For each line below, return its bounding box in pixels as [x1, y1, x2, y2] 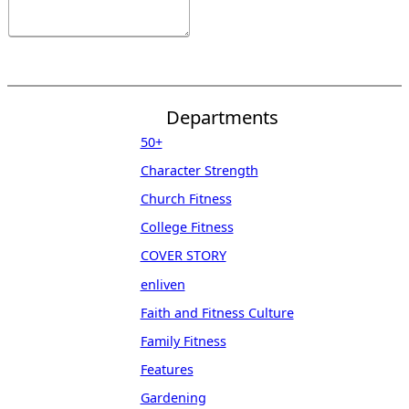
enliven [140, 275, 185, 293]
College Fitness [140, 218, 234, 236]
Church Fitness [140, 190, 232, 208]
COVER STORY [140, 246, 226, 265]
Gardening [140, 389, 206, 407]
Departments [166, 103, 278, 130]
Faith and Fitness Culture [140, 303, 294, 321]
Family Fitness [140, 331, 226, 350]
